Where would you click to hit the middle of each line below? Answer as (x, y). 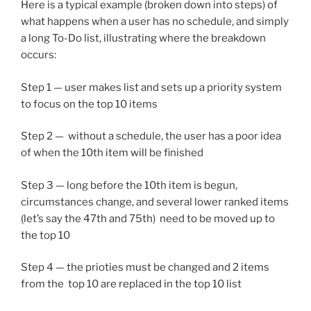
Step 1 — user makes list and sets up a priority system (151, 87)
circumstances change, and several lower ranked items (155, 202)
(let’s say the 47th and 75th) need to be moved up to (148, 218)
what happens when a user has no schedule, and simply (155, 22)
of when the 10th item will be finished (112, 153)
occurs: (39, 55)
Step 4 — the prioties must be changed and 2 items (145, 268)
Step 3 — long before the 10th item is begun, (129, 185)
